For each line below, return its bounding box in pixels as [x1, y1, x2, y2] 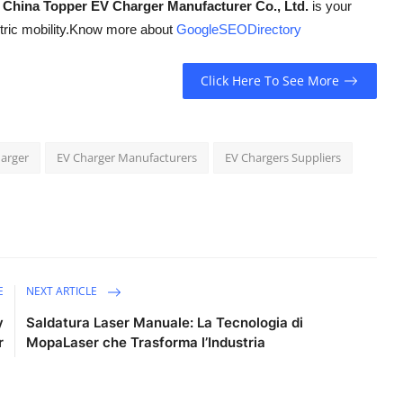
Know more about [69, 21, 176, 37]
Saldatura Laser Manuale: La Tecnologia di [26, 313, 304, 331]
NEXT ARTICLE [26, 283, 101, 300]
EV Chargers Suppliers [225, 148, 341, 166]
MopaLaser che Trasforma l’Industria [26, 333, 266, 351]
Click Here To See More [201, 72, 340, 90]
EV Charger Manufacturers [57, 148, 197, 166]
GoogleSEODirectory [176, 21, 301, 37]
